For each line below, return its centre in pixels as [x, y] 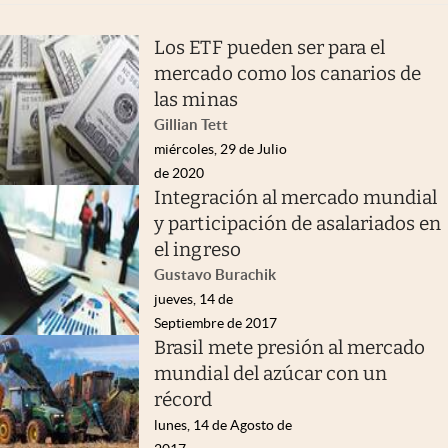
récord [183, 399]
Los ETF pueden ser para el [270, 47]
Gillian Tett [191, 124]
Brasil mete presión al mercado [290, 347]
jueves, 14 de [194, 298]
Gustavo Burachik [215, 274]
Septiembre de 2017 [216, 322]
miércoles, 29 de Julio [221, 148]
